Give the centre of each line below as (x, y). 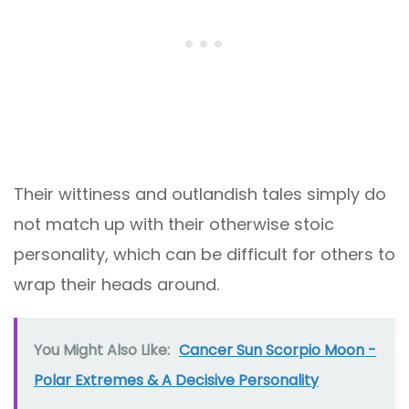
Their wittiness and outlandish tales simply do (200, 194)
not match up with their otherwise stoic (174, 225)
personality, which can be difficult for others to (204, 255)
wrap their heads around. (116, 285)
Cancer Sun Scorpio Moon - (278, 351)
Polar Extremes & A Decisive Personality (176, 381)
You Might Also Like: (102, 351)
